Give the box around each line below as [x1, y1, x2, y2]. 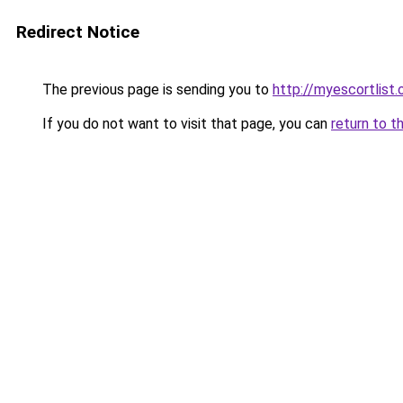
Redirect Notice [16, 22, 139, 42]
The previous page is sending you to [39, 81, 273, 98]
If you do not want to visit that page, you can [39, 115, 331, 132]
